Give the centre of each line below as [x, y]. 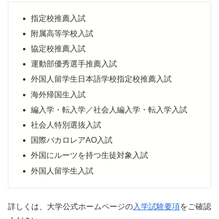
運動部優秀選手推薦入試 [74, 64]
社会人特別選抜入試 [66, 125]
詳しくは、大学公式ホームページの [70, 206]
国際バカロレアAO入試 [72, 140]
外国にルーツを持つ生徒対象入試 [90, 155]
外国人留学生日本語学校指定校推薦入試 [101, 79]
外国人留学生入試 [62, 171]
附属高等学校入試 [62, 33]
